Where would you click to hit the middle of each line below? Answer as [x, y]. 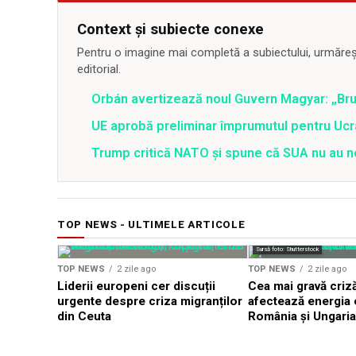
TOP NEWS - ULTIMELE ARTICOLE [151, 225]
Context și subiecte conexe [170, 29]
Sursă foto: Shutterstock [287, 250]
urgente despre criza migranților [150, 302]
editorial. [99, 70]
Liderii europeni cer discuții [136, 286]
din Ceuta [84, 317]
